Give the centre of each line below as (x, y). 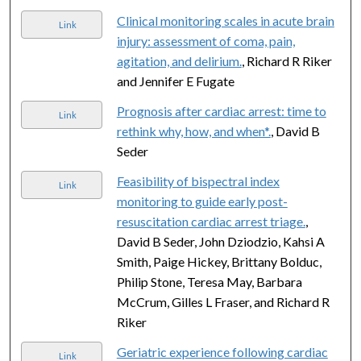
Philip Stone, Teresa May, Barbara (209, 281)
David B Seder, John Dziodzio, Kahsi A (220, 241)
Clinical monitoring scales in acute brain (225, 20)
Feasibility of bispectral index (198, 180)
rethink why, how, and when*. (193, 131)
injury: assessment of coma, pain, (205, 40)
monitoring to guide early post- (202, 201)
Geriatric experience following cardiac (222, 351)
